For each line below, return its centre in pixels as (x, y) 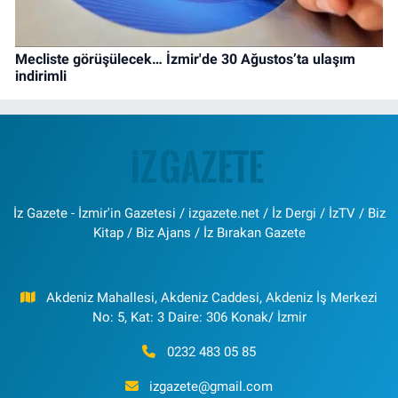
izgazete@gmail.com (211, 386)
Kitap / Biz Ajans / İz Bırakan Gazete (199, 232)
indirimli (41, 76)
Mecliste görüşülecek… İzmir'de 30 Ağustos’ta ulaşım (185, 60)
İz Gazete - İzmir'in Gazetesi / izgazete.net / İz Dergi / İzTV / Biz (199, 213)
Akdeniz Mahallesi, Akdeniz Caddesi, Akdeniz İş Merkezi (212, 297)
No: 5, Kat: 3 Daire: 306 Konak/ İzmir (199, 317)
